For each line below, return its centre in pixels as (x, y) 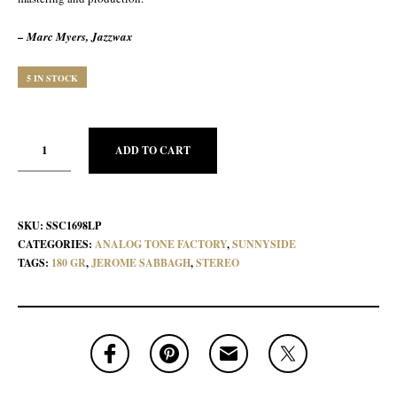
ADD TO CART (153, 150)
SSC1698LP (74, 226)
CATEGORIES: (56, 244)
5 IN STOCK (52, 78)
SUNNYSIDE (264, 244)
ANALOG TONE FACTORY (161, 244)
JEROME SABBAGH (141, 263)
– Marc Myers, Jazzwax (75, 36)
